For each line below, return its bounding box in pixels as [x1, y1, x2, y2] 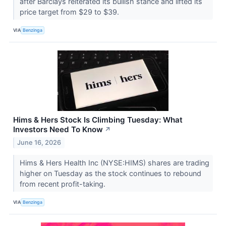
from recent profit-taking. [19, 180, 107, 189]
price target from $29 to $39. [19, 8, 121, 17]
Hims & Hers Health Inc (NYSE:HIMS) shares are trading [19, 158, 209, 167]
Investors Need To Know [13, 125, 103, 135]
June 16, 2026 [17, 139, 62, 147]
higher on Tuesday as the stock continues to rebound [19, 169, 201, 178]
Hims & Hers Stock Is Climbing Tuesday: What [13, 115, 183, 125]
